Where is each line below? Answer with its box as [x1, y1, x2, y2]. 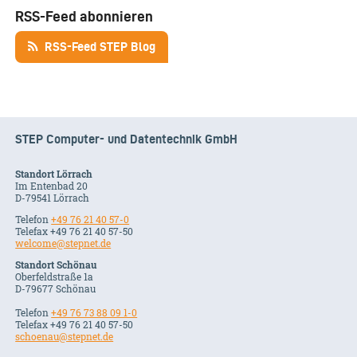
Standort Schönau [15, 258, 97, 272]
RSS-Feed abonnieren [15, 8, 154, 25]
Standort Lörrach [15, 167, 93, 181]
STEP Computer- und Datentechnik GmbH [15, 132, 238, 147]
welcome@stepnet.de [15, 237, 112, 250]
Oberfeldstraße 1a [15, 270, 94, 284]
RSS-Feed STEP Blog [38, 40, 156, 54]
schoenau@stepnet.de [15, 330, 114, 343]
